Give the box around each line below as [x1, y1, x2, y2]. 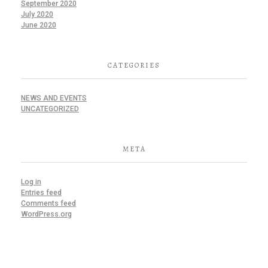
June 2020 [21, 20, 56, 29]
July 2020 [21, 10, 53, 19]
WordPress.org [21, 209, 72, 218]
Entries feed [21, 188, 62, 197]
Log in [21, 177, 41, 186]
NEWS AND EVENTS [21, 93, 87, 102]
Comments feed [21, 199, 76, 208]
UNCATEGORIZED [21, 104, 79, 113]
